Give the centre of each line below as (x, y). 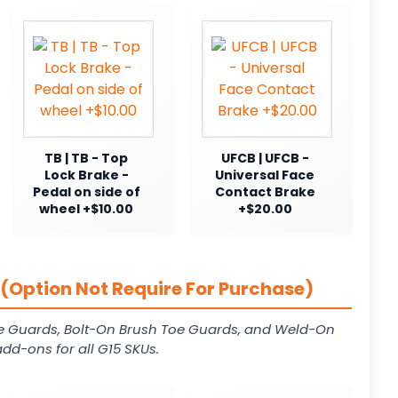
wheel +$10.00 (86, 208)
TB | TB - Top (86, 158)
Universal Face (265, 175)
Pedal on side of (86, 191)
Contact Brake (265, 191)
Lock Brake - (86, 175)
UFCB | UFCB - (265, 158)
